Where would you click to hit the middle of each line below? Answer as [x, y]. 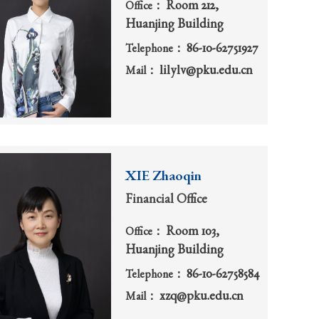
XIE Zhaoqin [163, 178]
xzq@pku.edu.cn [202, 297]
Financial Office [166, 200]
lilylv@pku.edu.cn [206, 72]
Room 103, [193, 232]
